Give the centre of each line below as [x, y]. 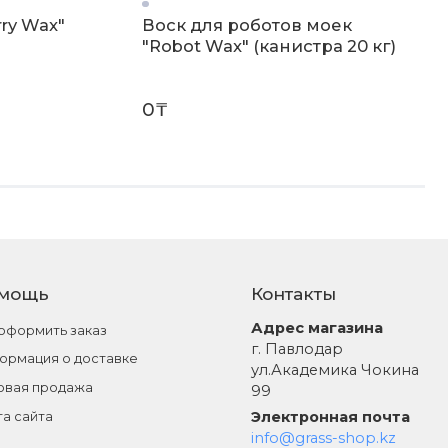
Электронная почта [331, 416]
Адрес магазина [317, 328]
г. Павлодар [297, 349]
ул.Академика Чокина [335, 370]
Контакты [294, 294]
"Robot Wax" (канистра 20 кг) [269, 45]
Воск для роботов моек [247, 24]
